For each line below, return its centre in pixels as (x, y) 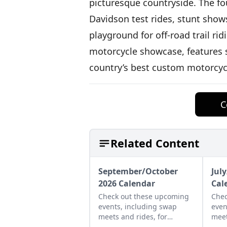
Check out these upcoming (144, 196)
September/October (138, 171)
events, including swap (138, 206)
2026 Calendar (127, 183)
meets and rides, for (133, 217)
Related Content (155, 143)
